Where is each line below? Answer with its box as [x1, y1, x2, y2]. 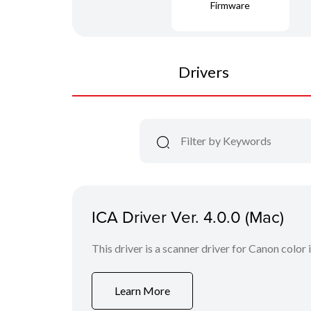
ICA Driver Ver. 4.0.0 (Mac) [92, 204, 284, 228]
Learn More [115, 284, 170, 298]
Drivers [178, 62, 229, 81]
